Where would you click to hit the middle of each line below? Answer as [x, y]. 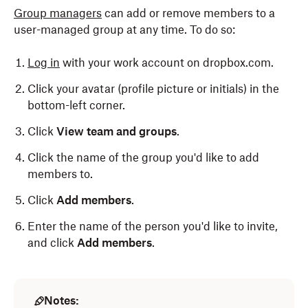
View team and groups [117, 131]
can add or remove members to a [188, 13]
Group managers [58, 13]
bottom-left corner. [76, 105]
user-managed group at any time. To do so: [124, 29]
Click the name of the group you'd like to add [143, 157]
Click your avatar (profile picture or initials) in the [153, 88]
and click [52, 242]
